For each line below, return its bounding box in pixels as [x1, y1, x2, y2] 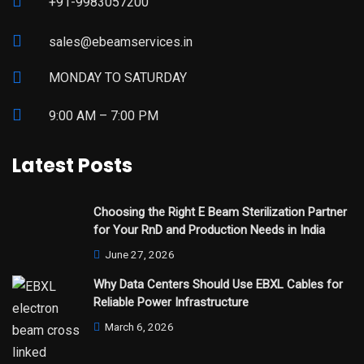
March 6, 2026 [102, 319, 174, 333]
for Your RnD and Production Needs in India [93, 222, 325, 237]
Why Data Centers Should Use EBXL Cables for [93, 276, 343, 292]
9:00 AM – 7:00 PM [49, 107, 158, 123]
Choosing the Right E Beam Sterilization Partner [93, 204, 347, 219]
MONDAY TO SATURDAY [49, 69, 187, 85]
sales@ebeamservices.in [49, 33, 193, 50]
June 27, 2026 [102, 247, 175, 261]
